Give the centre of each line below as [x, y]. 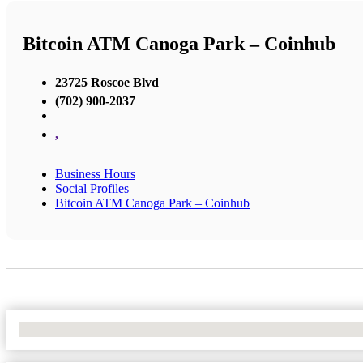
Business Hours [95, 173]
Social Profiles [92, 188]
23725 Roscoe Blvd [107, 82]
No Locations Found [73, 329]
